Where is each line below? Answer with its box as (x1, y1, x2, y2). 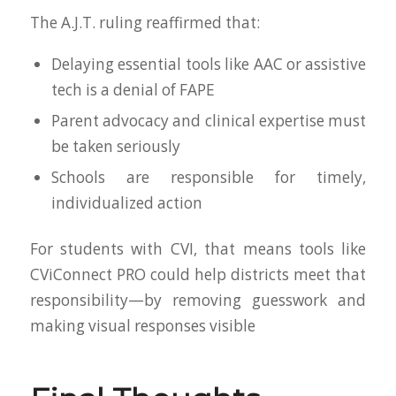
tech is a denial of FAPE (50, 79, 215, 100)
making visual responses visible (29, 315, 255, 336)
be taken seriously (50, 135, 180, 156)
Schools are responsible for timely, (50, 166, 367, 187)
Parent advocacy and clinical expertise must (50, 110, 367, 131)
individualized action (50, 192, 202, 213)
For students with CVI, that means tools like (29, 238, 367, 259)
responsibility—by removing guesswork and (29, 289, 367, 310)
